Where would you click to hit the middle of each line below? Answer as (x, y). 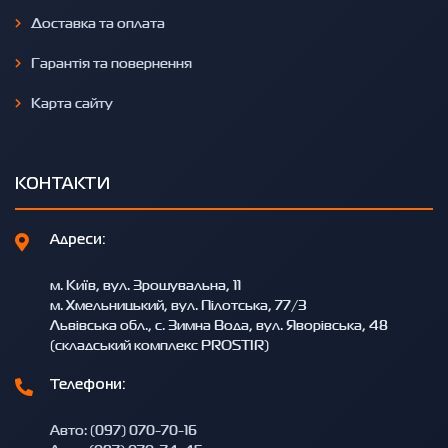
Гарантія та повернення (111, 62)
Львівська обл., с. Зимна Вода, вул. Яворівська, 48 (219, 324)
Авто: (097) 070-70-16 (123, 429)
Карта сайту (72, 102)
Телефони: (88, 384)
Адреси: (78, 239)
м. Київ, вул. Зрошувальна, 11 (145, 284)
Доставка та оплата (98, 22)
